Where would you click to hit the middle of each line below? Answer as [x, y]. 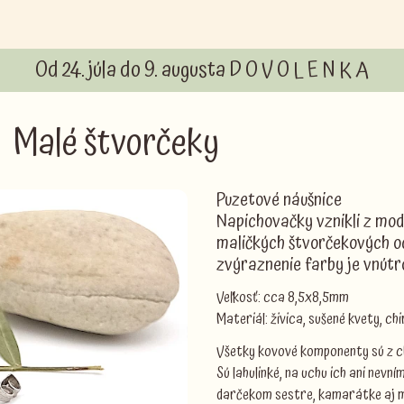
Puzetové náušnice [279, 200]
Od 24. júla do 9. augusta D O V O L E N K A [202, 70]
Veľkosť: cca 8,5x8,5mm [283, 298]
